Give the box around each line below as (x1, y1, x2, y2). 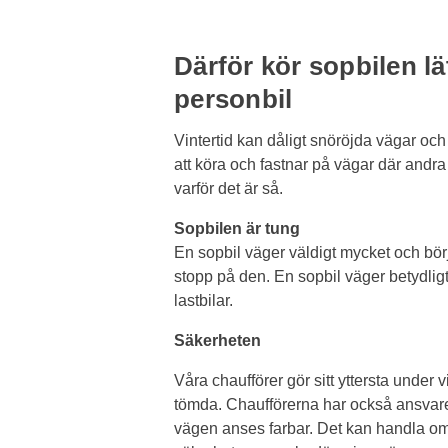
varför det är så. (174, 180, 283, 198)
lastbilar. (174, 292, 233, 310)
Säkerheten (174, 332, 261, 350)
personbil (174, 84, 293, 115)
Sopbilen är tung (174, 220, 300, 238)
